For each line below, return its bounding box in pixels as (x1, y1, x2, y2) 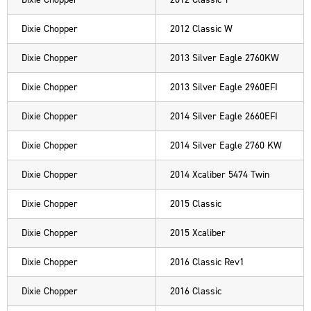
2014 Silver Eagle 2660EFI (170, 110, 278, 123)
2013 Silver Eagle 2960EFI (170, 81, 278, 94)
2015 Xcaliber (170, 226, 226, 239)
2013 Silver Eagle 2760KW (170, 51, 279, 65)
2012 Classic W (170, 22, 233, 35)
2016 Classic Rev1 (170, 255, 244, 269)
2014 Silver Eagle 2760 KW (170, 139, 282, 152)
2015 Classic (170, 197, 221, 210)
